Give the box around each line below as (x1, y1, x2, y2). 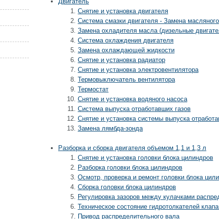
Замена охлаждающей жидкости (78, 46, 175, 54)
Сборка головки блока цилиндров (78, 183, 176, 191)
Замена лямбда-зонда (78, 125, 143, 132)
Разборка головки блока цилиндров (78, 164, 182, 171)
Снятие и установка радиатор (78, 56, 165, 64)
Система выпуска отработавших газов (78, 105, 191, 112)
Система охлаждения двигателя (78, 37, 174, 44)
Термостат (78, 86, 109, 93)
